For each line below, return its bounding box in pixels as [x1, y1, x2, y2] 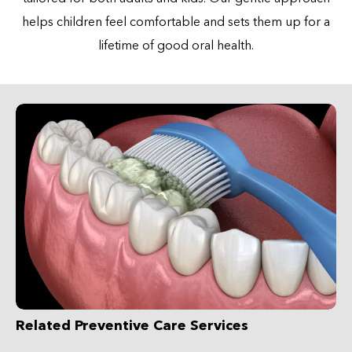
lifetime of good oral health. [98, 36, 254, 53]
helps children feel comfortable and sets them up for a [22, 13, 330, 29]
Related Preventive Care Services [16, 317, 248, 335]
